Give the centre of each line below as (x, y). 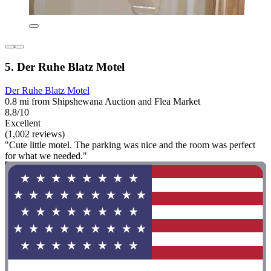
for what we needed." (46, 155)
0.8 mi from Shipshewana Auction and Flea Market (103, 101)
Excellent (23, 123)
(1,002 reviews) (35, 134)
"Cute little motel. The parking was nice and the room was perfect (130, 145)
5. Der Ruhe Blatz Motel (65, 67)
